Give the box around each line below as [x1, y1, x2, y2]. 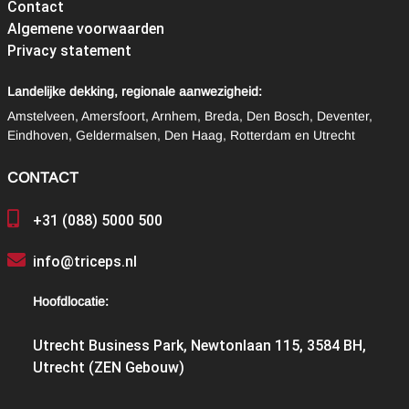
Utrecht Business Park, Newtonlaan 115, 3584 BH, [32, 337, 366, 355]
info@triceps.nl [32, 253, 137, 271]
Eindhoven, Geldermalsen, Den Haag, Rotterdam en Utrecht [6, 126, 355, 145]
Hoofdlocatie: [32, 292, 109, 311]
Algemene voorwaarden [6, 19, 164, 37]
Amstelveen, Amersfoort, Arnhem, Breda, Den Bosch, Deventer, [6, 107, 372, 126]
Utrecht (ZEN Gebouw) [32, 359, 184, 377]
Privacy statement [6, 41, 131, 59]
